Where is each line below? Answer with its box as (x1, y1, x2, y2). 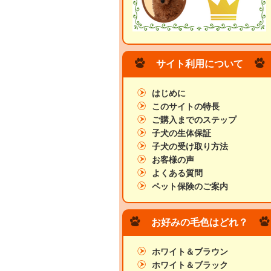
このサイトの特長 (152, 102, 220, 111)
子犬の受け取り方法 (152, 142, 228, 151)
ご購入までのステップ (152, 116, 237, 125)
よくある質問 (152, 169, 203, 178)
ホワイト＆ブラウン (152, 247, 228, 256)
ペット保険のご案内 (152, 182, 228, 191)
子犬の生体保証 (152, 129, 211, 138)
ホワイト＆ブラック (152, 261, 228, 270)
